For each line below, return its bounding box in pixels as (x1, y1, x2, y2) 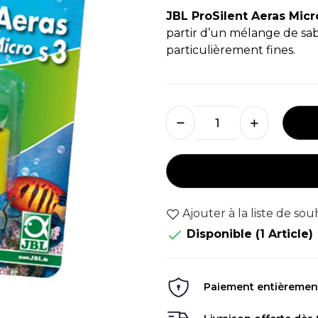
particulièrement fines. (166, 43, 295, 57)
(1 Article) (256, 227, 313, 241)
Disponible (183, 227, 256, 241)
